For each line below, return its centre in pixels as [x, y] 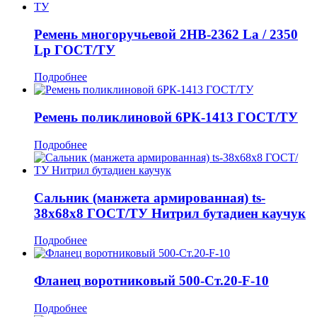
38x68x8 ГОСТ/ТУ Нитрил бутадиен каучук [170, 213]
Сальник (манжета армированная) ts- [150, 197]
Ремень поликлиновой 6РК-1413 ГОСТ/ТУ [166, 117]
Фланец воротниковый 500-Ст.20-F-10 [151, 281]
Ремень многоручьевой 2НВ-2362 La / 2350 [166, 34]
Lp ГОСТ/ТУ [75, 50]
